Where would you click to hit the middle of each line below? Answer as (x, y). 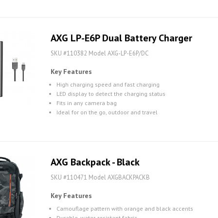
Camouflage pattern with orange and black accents (125, 209)
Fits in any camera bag (87, 103)
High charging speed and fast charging (108, 84)
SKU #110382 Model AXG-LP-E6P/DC (100, 53)
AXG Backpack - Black (95, 162)
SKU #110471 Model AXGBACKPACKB (100, 177)
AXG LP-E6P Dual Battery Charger (121, 38)
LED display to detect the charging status (111, 94)
